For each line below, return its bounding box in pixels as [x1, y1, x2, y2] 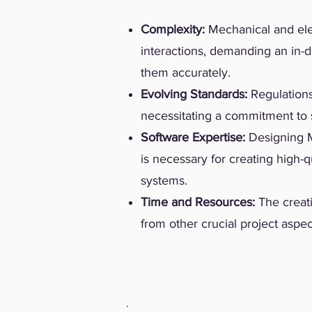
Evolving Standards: [141, 87, 247, 101]
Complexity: [141, 22, 208, 36]
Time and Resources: [141, 195, 258, 209]
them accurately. [141, 65, 231, 79]
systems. [141, 173, 187, 187]
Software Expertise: [141, 130, 245, 144]
